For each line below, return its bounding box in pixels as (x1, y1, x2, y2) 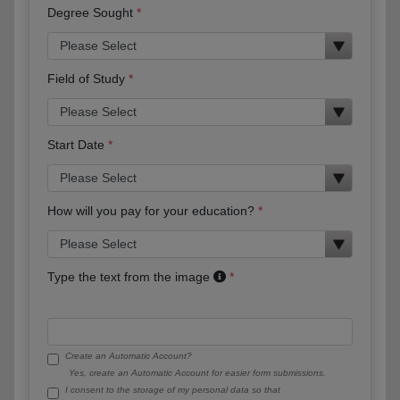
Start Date (47, 137, 104, 152)
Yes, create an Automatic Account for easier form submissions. (69, 367, 326, 378)
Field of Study (47, 71, 125, 86)
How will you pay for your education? (47, 203, 254, 218)
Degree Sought (47, 4, 133, 20)
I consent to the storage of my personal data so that (65, 384, 280, 395)
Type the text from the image (47, 269, 213, 284)
